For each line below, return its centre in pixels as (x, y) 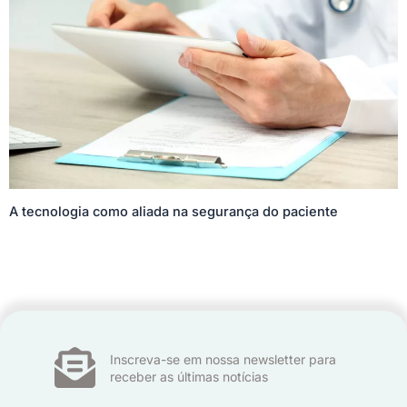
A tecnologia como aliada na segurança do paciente (174, 211)
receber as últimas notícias (189, 376)
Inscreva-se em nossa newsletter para (223, 359)
